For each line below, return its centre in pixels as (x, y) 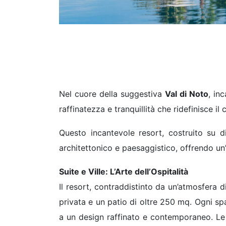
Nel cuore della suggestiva (112, 94)
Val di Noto (186, 94)
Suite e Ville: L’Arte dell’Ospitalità (124, 172)
